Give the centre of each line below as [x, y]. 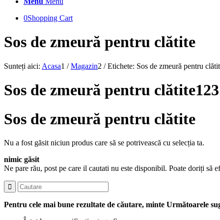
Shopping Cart [50, 18]
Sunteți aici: [22, 66]
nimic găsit [22, 160]
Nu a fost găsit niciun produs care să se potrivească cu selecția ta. [104, 143]
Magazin [84, 66]
